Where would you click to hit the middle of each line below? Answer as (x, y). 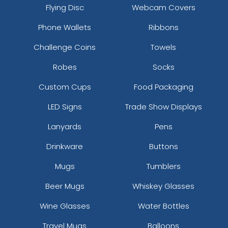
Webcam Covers (163, 7)
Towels (163, 47)
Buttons (163, 146)
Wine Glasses (65, 206)
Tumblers (163, 166)
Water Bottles (163, 206)
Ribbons (163, 27)
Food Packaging (163, 87)
